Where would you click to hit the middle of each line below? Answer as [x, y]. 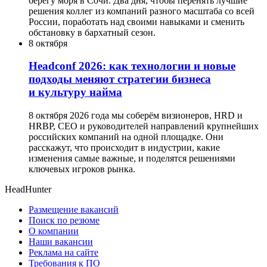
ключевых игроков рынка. [82, 169]
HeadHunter [28, 190]
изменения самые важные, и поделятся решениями [132, 159]
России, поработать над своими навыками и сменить [136, 21]
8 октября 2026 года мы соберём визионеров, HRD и [136, 116]
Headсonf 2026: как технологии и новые [132, 66]
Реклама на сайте [63, 253]
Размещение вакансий [74, 210]
